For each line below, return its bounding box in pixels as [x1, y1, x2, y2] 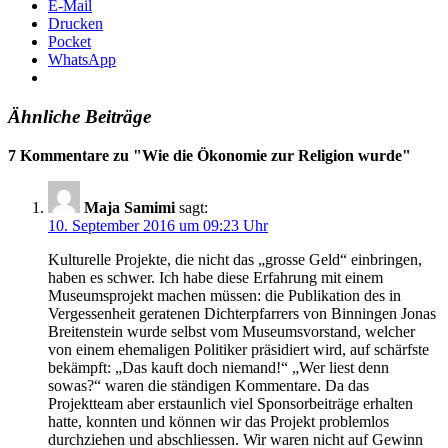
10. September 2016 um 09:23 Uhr [48, 216, 268, 234]
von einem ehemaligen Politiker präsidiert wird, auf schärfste [48, 340, 429, 358]
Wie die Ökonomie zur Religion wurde [142, 146, 402, 164]
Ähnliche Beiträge [8, 106, 151, 128]
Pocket [48, 33, 91, 51]
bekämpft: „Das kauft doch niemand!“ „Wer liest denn [48, 358, 389, 376]
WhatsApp [48, 51, 116, 69]
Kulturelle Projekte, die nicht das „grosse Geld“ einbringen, [48, 250, 422, 268]
